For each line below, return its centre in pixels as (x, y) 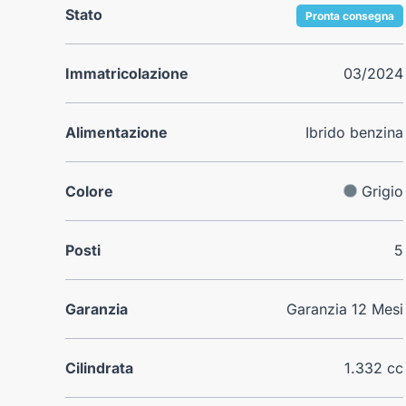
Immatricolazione (127, 73)
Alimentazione (116, 132)
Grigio (383, 191)
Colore (89, 191)
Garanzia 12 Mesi (345, 309)
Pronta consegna (350, 15)
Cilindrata (99, 367)
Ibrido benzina (355, 132)
